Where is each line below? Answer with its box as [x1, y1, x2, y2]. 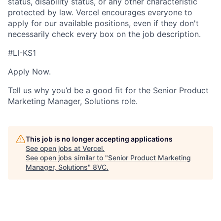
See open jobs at [26, 144, 82, 152]
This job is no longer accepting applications [26, 134, 173, 143]
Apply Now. [8, 66, 51, 76]
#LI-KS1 [8, 47, 36, 58]
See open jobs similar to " [26, 153, 108, 162]
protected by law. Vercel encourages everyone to [8, 7, 192, 17]
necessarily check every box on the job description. [8, 29, 201, 39]
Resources [113, 199, 166, 214]
